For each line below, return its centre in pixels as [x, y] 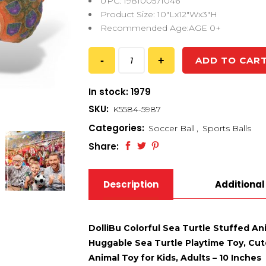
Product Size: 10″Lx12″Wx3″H [159, 14]
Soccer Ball [172, 128]
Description [131, 184]
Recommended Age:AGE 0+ [161, 28]
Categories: [118, 128]
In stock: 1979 [120, 92]
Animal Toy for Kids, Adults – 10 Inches [175, 258]
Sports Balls [227, 128]
